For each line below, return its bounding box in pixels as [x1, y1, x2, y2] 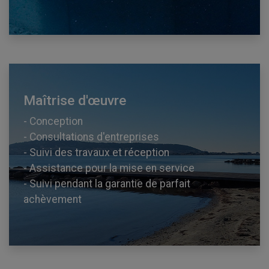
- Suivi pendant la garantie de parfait [23, 177, 190, 190]
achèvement [23, 193, 82, 205]
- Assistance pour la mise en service [23, 162, 195, 174]
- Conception [23, 115, 83, 127]
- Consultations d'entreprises [23, 130, 159, 143]
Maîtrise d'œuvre [23, 92, 126, 109]
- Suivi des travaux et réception [23, 146, 169, 159]
